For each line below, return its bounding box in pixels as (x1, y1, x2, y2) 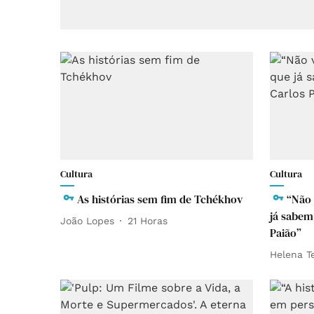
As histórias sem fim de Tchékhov (77, 191, 245, 207)
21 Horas (128, 214, 168, 226)
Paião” (270, 225, 301, 241)
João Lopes (60, 214, 114, 226)
